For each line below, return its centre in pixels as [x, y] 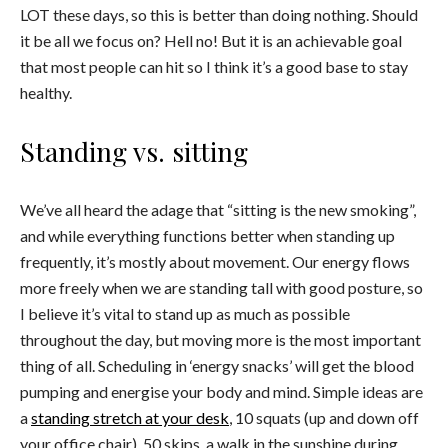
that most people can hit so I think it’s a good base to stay [214, 66]
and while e [57, 235]
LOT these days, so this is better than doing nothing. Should [219, 14]
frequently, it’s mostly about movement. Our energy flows [215, 261]
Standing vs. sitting [134, 150]
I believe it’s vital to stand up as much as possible [185, 313]
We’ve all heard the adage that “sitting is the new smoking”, [218, 209]
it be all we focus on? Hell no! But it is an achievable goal [211, 40]
